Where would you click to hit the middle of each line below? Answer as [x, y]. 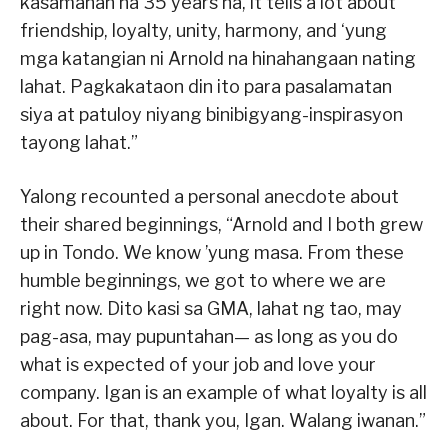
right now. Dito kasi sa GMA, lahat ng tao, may [211, 309]
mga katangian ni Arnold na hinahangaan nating [218, 59]
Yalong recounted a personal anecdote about [209, 197]
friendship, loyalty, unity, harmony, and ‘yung [203, 31]
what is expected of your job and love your [198, 365]
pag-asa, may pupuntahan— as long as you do [209, 337]
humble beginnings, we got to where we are [203, 281]
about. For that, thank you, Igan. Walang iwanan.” [223, 421]
